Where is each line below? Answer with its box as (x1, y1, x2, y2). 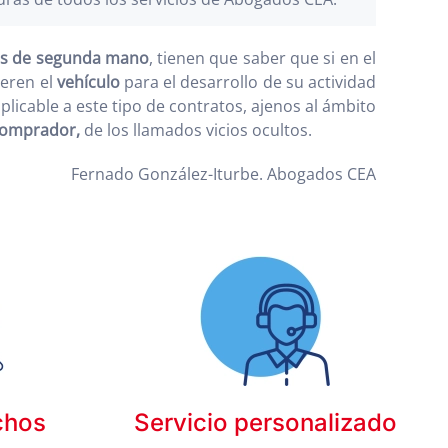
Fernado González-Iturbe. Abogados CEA (71, 163, 376, 185)
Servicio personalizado (133, 408, 397, 437)
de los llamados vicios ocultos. (80, 119, 312, 141)
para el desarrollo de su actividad (119, 71, 377, 93)
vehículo (56, 71, 120, 93)
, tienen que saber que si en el (148, 47, 377, 69)
